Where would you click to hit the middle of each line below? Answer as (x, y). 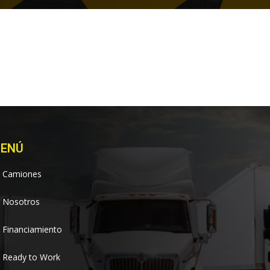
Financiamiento (32, 229)
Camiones (22, 174)
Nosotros (21, 202)
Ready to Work (31, 257)
